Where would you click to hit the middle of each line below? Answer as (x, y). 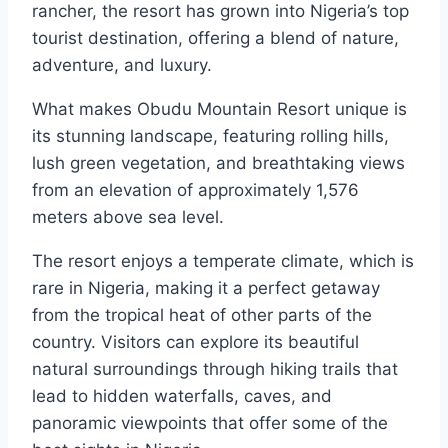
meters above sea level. (128, 217)
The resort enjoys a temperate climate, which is (223, 261)
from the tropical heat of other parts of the (202, 315)
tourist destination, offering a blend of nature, (215, 38)
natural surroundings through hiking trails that (215, 369)
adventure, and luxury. (122, 65)
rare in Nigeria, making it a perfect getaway (206, 288)
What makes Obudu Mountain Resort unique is (219, 109)
